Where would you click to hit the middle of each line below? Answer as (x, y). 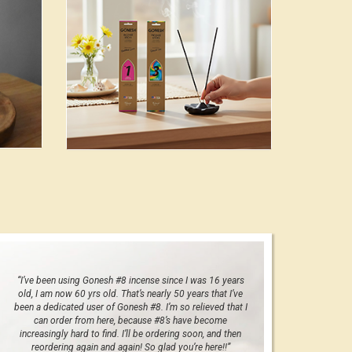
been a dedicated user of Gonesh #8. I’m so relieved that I (130, 307)
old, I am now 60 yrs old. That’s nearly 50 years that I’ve (130, 293)
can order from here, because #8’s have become (130, 320)
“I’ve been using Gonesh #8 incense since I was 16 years (130, 280)
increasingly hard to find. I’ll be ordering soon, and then (130, 334)
